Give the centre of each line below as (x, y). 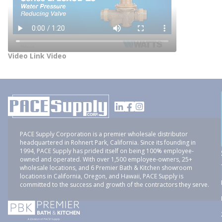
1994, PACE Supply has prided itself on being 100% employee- (107, 151)
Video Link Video (37, 56)
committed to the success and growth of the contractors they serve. (114, 185)
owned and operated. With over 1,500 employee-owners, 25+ (106, 159)
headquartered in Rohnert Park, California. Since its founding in (108, 142)
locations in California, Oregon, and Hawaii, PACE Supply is (102, 176)
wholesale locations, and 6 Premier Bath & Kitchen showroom (106, 168)
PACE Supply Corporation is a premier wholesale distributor (104, 134)
